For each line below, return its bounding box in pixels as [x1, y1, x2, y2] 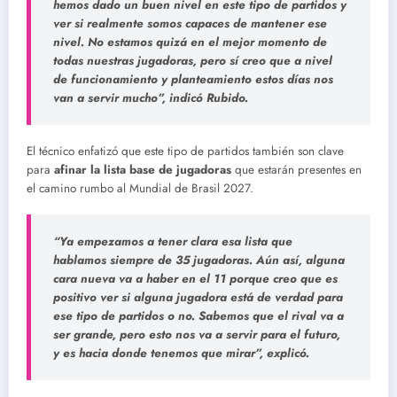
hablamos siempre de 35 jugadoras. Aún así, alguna [53, 251, 345, 269]
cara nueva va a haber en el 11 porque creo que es [53, 269, 338, 287]
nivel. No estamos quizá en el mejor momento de [53, 34, 327, 51]
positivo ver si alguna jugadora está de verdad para [53, 288, 343, 306]
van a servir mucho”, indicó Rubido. [53, 90, 248, 107]
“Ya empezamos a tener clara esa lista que [53, 232, 292, 250]
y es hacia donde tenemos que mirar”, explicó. [53, 344, 309, 362]
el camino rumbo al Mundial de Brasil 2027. [27, 179, 253, 197]
